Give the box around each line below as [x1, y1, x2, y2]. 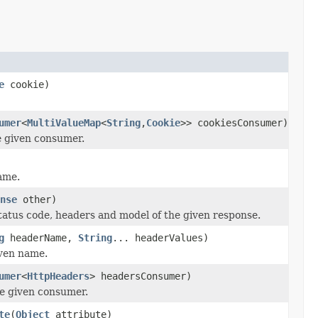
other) [17, 193, 57, 205]
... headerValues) [112, 231, 209, 243]
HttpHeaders [27, 270, 89, 282]
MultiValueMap [27, 116, 101, 128]
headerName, [4, 231, 78, 243]
